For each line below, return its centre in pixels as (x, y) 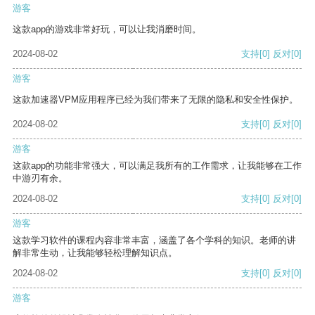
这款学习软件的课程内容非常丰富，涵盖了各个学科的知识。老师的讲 (154, 240)
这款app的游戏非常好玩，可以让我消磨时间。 (107, 30)
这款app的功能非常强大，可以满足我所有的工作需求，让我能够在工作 (157, 166)
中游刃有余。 (40, 179)
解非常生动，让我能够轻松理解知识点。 (95, 253)
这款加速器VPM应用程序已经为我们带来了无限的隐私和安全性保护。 (155, 100)
